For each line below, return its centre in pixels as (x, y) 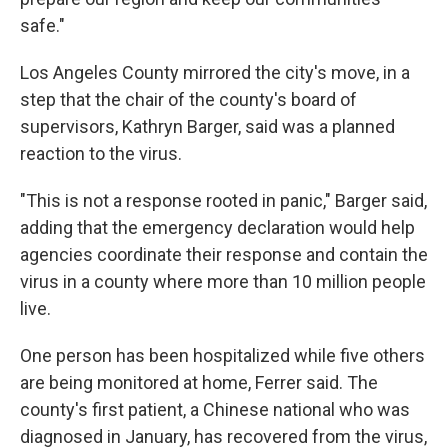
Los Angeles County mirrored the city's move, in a (215, 72)
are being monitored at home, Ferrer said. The (199, 382)
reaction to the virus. (101, 153)
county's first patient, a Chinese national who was (215, 409)
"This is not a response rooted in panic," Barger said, (223, 200)
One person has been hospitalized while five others (222, 355)
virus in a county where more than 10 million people (223, 281)
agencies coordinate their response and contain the (224, 254)
